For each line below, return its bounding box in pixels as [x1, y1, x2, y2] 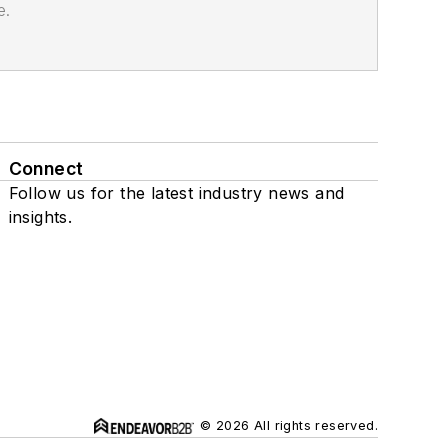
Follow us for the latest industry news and [8, 183, 345, 204]
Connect [8, 158, 84, 180]
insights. [8, 207, 73, 228]
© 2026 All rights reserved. [200, 418, 378, 434]
